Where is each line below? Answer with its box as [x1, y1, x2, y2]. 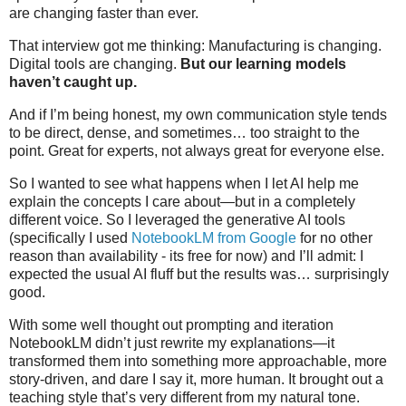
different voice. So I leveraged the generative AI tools [9, 211, 345, 227]
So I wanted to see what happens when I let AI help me [9, 175, 359, 191]
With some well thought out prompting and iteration [9, 316, 333, 333]
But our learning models [180, 56, 346, 72]
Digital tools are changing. [9, 56, 180, 72]
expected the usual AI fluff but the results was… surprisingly [9, 266, 389, 282]
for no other [296, 229, 372, 246]
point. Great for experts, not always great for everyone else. [9, 142, 384, 159]
